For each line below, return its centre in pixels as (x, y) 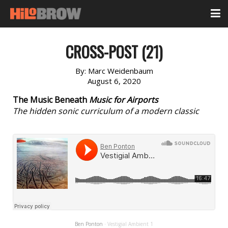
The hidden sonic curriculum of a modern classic (106, 111)
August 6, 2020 (114, 81)
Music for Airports (124, 100)
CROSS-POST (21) (114, 52)
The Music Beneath (51, 100)
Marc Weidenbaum (120, 71)
